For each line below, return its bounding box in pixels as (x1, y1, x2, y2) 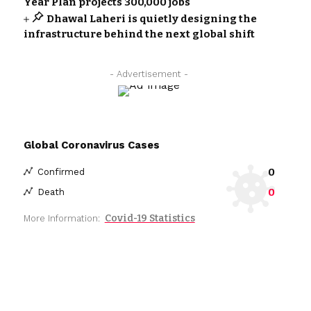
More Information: (23, 212, 100, 224)
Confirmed (37, 167, 85, 178)
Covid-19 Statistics (104, 212, 195, 224)
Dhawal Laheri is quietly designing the (46, 12, 257, 25)
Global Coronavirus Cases (23, 138, 160, 151)
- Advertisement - (110, 68, 189, 79)
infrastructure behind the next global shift (23, 27, 255, 40)
